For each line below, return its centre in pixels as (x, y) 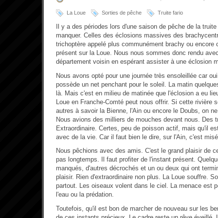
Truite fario (170, 13)
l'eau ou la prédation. (85, 195)
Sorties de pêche (122, 13)
